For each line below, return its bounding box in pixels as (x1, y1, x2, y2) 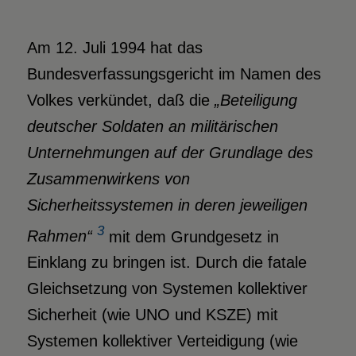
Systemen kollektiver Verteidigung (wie (26, 332, 298, 350)
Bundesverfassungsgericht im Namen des (26, 64, 321, 83)
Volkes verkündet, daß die (26, 91, 210, 109)
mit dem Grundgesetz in (108, 227, 279, 246)
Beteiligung (219, 91, 297, 109)
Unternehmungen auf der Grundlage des (26, 143, 313, 161)
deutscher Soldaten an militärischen (26, 117, 278, 135)
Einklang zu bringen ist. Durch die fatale (26, 253, 307, 272)
